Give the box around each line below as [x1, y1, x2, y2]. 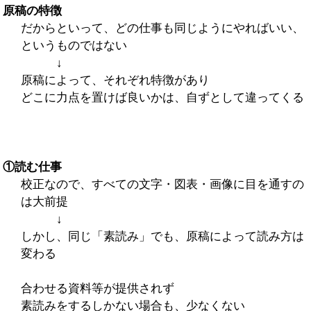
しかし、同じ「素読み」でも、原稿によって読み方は [20, 229, 304, 243]
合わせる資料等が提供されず [20, 281, 174, 295]
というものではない [20, 38, 127, 52]
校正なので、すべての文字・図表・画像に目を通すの [20, 177, 304, 191]
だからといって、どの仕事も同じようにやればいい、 [20, 21, 304, 35]
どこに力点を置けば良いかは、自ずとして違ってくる [20, 90, 304, 104]
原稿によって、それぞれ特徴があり [20, 73, 210, 87]
